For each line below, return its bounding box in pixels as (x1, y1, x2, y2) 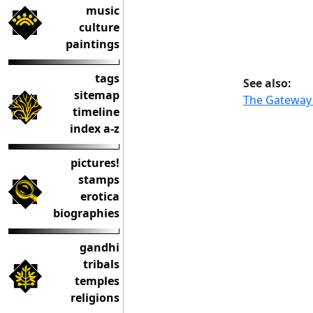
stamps (78, 172, 119, 187)
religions (71, 290, 119, 305)
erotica (80, 189, 119, 204)
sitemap (74, 87, 119, 103)
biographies (53, 205, 119, 221)
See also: (243, 75, 291, 91)
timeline (73, 104, 119, 119)
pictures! (71, 155, 119, 170)
